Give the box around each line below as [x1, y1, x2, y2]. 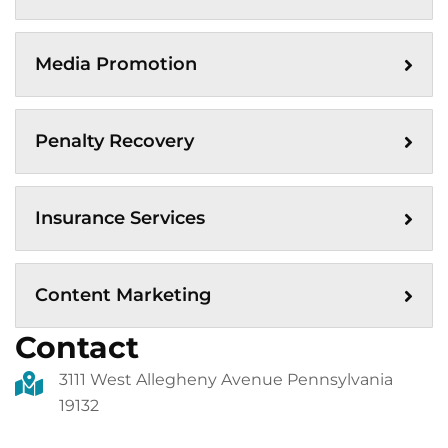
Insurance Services [35, 207, 205, 229]
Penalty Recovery [35, 130, 194, 152]
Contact [15, 329, 139, 366]
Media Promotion [35, 53, 197, 75]
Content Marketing [35, 284, 211, 306]
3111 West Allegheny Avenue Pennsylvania [59, 370, 393, 389]
